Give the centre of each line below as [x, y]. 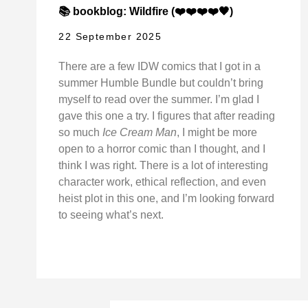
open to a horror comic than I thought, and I [162, 149]
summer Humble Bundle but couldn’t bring [161, 83]
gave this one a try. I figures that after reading [167, 116]
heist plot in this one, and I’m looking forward [167, 199]
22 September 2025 [110, 37]
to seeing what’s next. [111, 215]
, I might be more [217, 133]
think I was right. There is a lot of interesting [164, 166]
